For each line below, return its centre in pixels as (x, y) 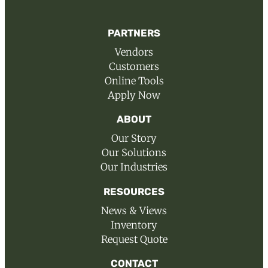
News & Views (134, 211)
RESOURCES (134, 191)
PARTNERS (134, 33)
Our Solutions (134, 153)
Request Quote (134, 239)
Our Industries (134, 167)
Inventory (134, 225)
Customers (134, 66)
